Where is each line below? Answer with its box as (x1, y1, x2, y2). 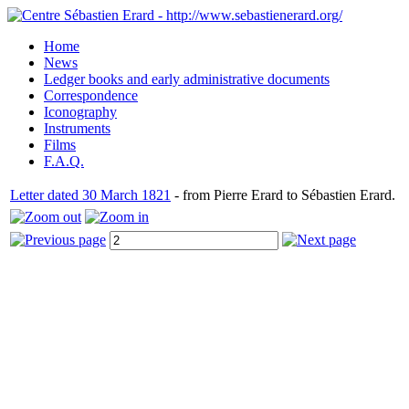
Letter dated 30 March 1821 (10, 187, 171, 203)
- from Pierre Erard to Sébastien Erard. (171, 187, 395, 203)
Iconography (44, 104, 117, 120)
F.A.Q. (44, 153, 84, 169)
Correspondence (44, 88, 138, 103)
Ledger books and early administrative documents (44, 71, 330, 87)
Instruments (44, 121, 110, 136)
